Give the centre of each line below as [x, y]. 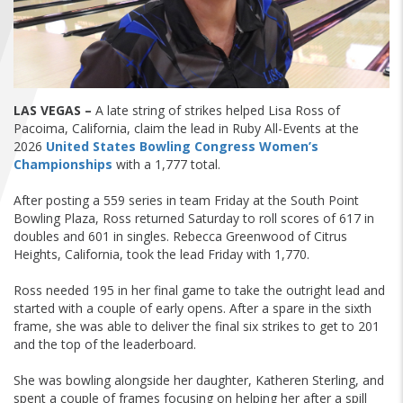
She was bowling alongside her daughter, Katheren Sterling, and [199, 381]
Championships [63, 165]
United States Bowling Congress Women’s [182, 147]
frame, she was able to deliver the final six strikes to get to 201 [197, 327]
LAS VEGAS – [53, 111]
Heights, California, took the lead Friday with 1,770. [161, 255]
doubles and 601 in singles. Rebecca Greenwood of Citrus [180, 237]
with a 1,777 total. [166, 165]
